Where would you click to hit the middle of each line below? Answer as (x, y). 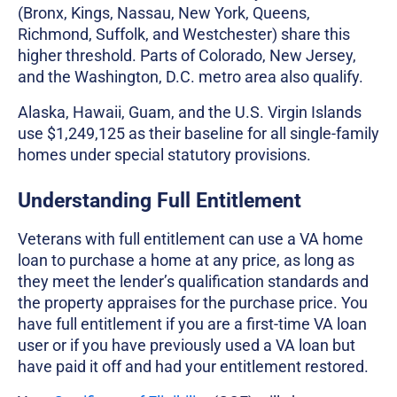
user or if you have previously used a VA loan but (187, 346)
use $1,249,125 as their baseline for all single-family (198, 134)
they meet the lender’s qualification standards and (193, 282)
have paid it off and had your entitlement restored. (195, 367)
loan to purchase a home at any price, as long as (186, 261)
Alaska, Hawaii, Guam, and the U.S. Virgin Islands (190, 113)
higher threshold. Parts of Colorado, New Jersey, (187, 56)
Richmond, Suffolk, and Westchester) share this (184, 35)
